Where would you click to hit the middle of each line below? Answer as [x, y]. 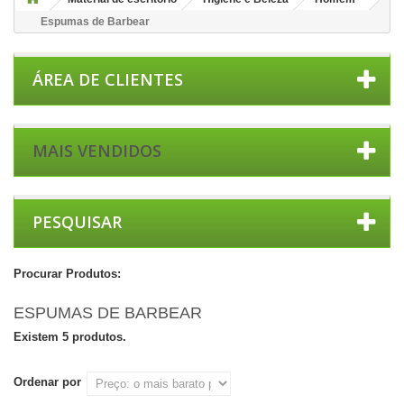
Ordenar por [47, 382]
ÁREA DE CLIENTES [108, 79]
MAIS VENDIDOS [97, 151]
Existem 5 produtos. [70, 337]
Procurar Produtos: [67, 274]
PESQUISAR [77, 222]
